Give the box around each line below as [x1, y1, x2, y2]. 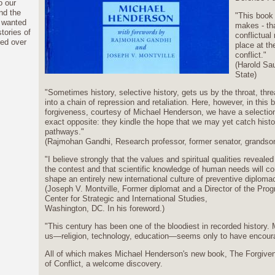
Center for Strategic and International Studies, [44, 194, 207, 203]
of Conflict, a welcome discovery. [44, 259, 163, 268]
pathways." [44, 127, 84, 136]
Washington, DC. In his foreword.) [44, 204, 165, 213]
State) [234, 70, 257, 79]
